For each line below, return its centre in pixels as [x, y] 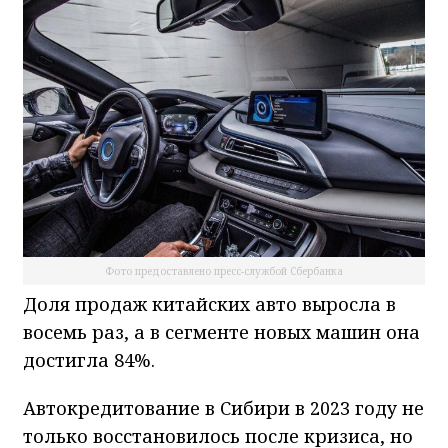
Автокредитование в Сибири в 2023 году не [223, 407]
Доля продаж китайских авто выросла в [209, 303]
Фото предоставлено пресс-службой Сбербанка [224, 270]
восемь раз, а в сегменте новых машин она [221, 331]
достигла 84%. [89, 359]
